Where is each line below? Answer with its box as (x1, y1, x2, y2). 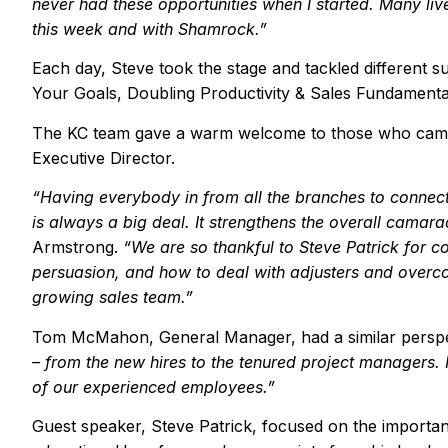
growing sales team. (32, 287, 185, 308)
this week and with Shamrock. (32, 18, 259, 39)
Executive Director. (32, 147, 175, 168)
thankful (213, 237, 279, 258)
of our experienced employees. (32, 376, 267, 397)
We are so (131, 237, 213, 258)
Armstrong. (32, 237, 123, 258)
